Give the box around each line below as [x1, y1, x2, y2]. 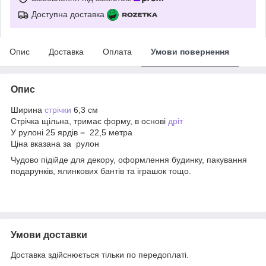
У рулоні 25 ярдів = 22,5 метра [11, 127, 132, 137]
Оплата [103, 46, 132, 56]
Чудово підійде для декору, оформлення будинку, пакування [11, 154, 247, 164]
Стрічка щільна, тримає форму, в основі [11, 116, 168, 126]
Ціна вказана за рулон [11, 138, 99, 148]
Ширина [11, 104, 45, 115]
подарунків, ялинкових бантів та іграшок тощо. [11, 166, 194, 176]
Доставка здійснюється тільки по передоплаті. [11, 249, 189, 259]
